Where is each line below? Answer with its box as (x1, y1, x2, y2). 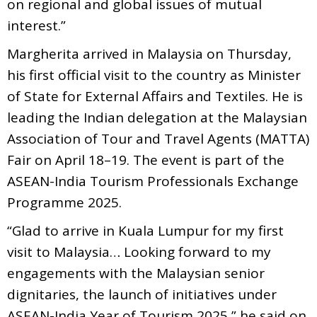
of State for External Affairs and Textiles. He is (7, 86, 303, 105)
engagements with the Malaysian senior (7, 263, 265, 282)
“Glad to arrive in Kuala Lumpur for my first (7, 221, 284, 240)
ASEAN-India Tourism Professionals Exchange (7, 171, 299, 190)
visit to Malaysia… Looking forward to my (7, 242, 271, 261)
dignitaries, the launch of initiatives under (7, 284, 277, 304)
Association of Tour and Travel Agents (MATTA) (7, 129, 309, 148)
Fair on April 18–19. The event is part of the (7, 150, 284, 169)
